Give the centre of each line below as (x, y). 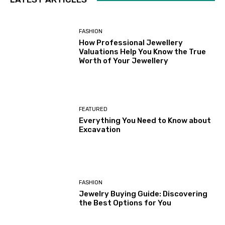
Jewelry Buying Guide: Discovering (143, 194)
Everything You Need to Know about (145, 121)
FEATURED (93, 109)
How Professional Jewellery (131, 42)
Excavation (100, 130)
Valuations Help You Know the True (143, 51)
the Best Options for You (125, 203)
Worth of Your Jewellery (124, 61)
